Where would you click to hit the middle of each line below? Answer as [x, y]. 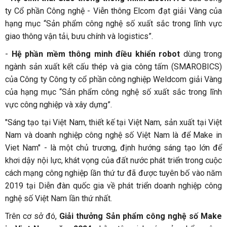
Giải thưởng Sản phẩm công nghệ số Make [141, 216]
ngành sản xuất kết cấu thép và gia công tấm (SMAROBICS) [113, 67]
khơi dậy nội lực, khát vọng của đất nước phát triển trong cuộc [113, 161]
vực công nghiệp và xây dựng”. [59, 105]
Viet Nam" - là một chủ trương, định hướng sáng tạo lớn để [113, 148]
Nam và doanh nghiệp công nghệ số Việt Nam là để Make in [113, 135]
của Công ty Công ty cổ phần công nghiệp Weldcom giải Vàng [113, 80]
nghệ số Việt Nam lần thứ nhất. [59, 199]
